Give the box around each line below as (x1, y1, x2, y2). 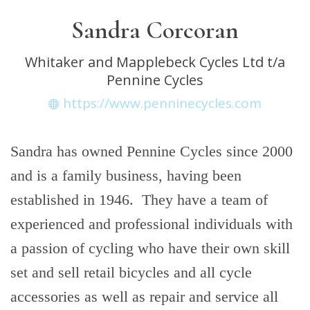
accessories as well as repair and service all (10, 288, 278, 305)
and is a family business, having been (10, 167, 241, 184)
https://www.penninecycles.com (63, 94, 262, 112)
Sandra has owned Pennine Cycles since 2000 (10, 143, 293, 160)
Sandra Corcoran (71, 15, 239, 45)
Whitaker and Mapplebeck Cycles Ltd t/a (25, 53, 285, 71)
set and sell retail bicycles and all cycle (10, 264, 252, 281)
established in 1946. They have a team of (10, 191, 268, 208)
